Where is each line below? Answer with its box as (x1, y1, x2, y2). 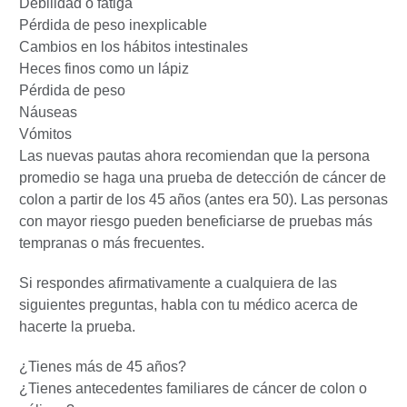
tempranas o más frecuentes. (19, 234, 204, 251)
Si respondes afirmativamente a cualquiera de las (19, 274, 337, 291)
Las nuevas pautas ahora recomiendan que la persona (19, 147, 370, 164)
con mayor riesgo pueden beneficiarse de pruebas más (19, 213, 372, 229)
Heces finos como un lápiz (19, 60, 189, 76)
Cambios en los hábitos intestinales (19, 38, 248, 55)
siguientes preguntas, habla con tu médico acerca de (19, 296, 358, 313)
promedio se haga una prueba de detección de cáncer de (19, 169, 386, 185)
